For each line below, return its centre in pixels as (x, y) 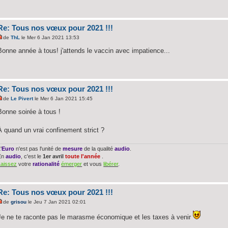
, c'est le (32, 156)
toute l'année (84, 156)
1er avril (53, 156)
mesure (73, 148)
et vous (93, 164)
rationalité (46, 164)
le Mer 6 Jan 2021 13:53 (50, 38)
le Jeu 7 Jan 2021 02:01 (56, 202)
